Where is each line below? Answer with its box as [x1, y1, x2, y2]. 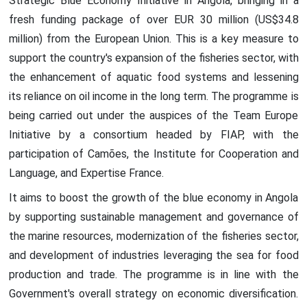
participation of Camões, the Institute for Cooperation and [8, 147, 299, 160]
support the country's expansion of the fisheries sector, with [8, 51, 299, 64]
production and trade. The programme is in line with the [8, 267, 299, 281]
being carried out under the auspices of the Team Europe [8, 108, 299, 122]
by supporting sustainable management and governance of [8, 210, 299, 223]
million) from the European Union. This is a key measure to [8, 32, 299, 45]
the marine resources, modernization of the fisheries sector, [8, 229, 299, 243]
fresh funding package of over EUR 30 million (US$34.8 [8, 12, 299, 26]
